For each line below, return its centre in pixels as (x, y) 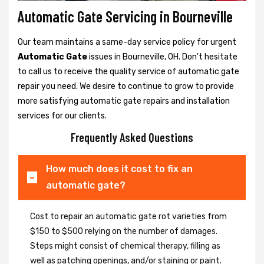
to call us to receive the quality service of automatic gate (128, 71)
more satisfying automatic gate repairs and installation (124, 101)
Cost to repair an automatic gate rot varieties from (128, 216)
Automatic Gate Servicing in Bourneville (125, 16)
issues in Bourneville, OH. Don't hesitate (162, 57)
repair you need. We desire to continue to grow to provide (126, 86)
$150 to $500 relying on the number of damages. (124, 231)
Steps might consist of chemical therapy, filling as (125, 246)
